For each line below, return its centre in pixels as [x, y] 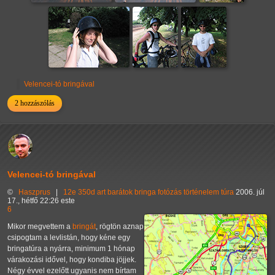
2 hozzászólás [35, 103]
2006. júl [250, 192]
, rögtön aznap [120, 227]
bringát [84, 227]
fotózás [170, 192]
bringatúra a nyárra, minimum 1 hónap [71, 249]
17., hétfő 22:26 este [41, 201]
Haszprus [34, 192]
